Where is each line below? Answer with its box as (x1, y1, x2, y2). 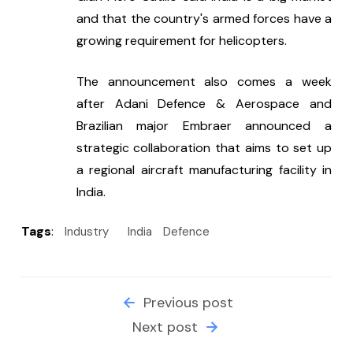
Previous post (139, 293, 233, 313)
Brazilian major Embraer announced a (76, 117, 332, 135)
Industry (65, 224, 109, 240)
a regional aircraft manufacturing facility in (76, 162, 332, 179)
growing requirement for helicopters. (76, 32, 287, 50)
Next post (132, 318, 202, 337)
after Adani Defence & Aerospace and (76, 95, 332, 113)
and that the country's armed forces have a (76, 10, 332, 28)
